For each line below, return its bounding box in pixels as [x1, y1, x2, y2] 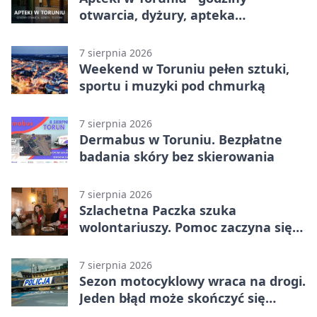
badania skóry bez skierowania [79, 147, 275, 165]
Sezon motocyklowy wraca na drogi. [79, 272, 306, 289]
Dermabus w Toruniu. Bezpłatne [79, 130, 282, 148]
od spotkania [79, 235, 161, 253]
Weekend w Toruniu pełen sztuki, [79, 59, 289, 77]
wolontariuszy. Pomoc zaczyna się [79, 218, 292, 236]
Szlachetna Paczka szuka [79, 201, 236, 219]
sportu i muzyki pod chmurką [79, 76, 265, 94]
